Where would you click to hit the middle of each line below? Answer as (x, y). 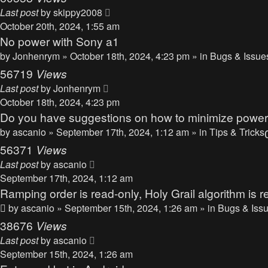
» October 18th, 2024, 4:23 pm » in (136, 56)
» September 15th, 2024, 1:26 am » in (137, 208)
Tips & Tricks (237, 132)
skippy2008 (78, 12)
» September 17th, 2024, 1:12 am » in (129, 132)
